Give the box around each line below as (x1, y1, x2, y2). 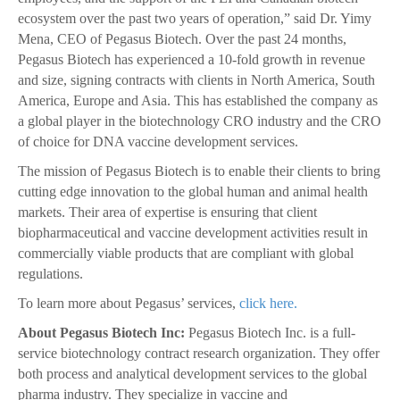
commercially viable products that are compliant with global (18, 246, 354, 262)
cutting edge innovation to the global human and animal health (18, 184, 368, 200)
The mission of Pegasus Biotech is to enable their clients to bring (18, 163, 380, 179)
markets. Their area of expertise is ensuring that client (18, 204, 317, 221)
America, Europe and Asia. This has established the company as (18, 93, 378, 109)
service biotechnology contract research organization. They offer (18, 346, 379, 362)
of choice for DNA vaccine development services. (18, 134, 298, 150)
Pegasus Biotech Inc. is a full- (185, 325, 355, 341)
